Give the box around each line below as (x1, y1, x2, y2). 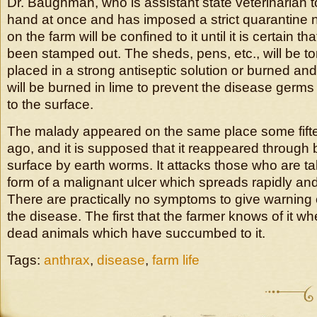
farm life (152, 253, 200, 267)
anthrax (44, 253, 90, 267)
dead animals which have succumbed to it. (7, 226, 265, 241)
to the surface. (7, 97, 93, 112)
